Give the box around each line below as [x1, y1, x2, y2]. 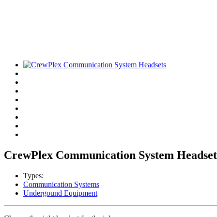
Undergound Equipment [23, 188, 97, 197]
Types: [23, 171, 44, 180]
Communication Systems [23, 180, 99, 188]
